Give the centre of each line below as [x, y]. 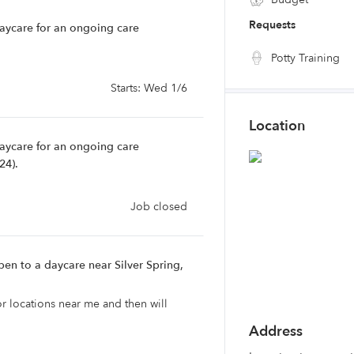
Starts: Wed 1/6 [149, 88]
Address [276, 331]
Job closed [159, 207]
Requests [272, 25]
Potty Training [304, 58]
